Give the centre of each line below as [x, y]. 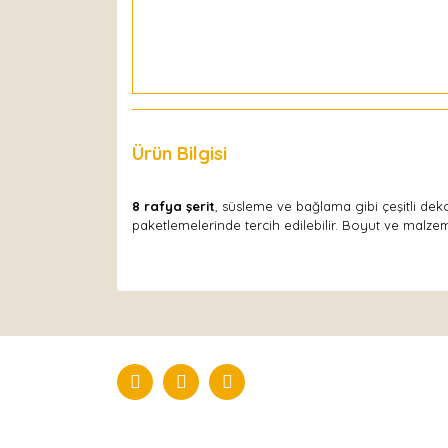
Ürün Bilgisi [179, 153]
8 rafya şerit [173, 206]
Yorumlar [297, 153]
